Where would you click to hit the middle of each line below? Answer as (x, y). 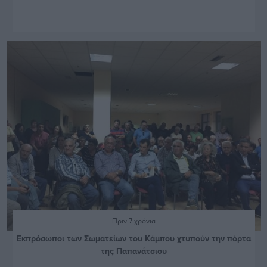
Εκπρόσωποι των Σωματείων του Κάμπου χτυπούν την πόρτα (133, 239)
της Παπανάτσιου (133, 251)
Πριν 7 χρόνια (133, 221)
